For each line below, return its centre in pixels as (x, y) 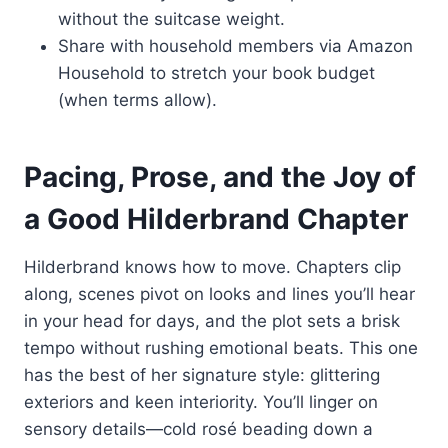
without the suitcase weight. (171, 18)
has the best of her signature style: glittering (202, 374)
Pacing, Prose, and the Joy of (220, 176)
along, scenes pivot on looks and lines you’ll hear (219, 293)
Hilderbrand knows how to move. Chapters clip (212, 266)
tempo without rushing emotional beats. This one (221, 347)
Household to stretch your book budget (216, 72)
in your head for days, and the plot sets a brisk (212, 320)
